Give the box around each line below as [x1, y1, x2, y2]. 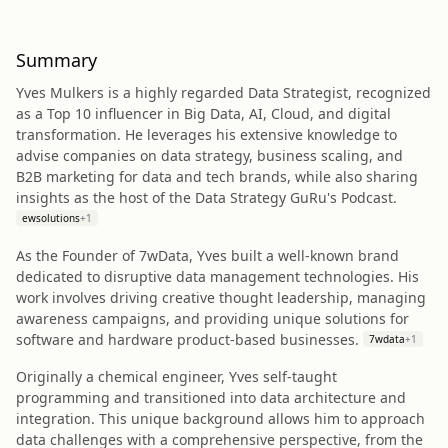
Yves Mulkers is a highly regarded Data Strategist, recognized [16, 83, 431, 102]
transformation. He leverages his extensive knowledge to [16, 125, 397, 144]
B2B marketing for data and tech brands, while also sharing [16, 167, 418, 186]
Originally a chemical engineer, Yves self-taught [16, 367, 337, 386]
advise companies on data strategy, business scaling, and [16, 146, 403, 165]
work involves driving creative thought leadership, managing [16, 288, 426, 307]
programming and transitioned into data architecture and [16, 388, 406, 407]
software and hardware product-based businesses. [16, 330, 359, 349]
